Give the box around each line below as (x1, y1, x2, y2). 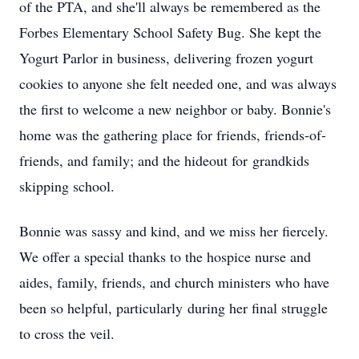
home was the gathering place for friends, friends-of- (19, 125, 326, 144)
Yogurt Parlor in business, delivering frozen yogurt (19, 48, 313, 67)
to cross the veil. (19, 324, 115, 343)
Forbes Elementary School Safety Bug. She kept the (19, 22, 321, 42)
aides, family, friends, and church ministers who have (19, 272, 329, 292)
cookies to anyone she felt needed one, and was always (19, 74, 337, 93)
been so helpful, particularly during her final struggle (19, 298, 328, 317)
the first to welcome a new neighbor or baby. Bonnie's (19, 99, 331, 119)
